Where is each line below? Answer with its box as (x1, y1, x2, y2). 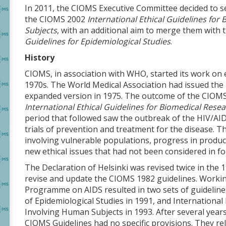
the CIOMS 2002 (25, 14, 87, 25)
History (25, 52, 54, 63)
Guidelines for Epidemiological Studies (25, 36, 171, 47)
